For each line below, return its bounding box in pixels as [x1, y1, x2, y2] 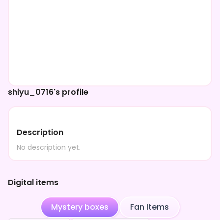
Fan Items [130, 201, 169, 213]
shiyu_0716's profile [8, 86, 88, 98]
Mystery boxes [51, 201, 109, 213]
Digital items [8, 177, 58, 188]
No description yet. [17, 142, 81, 152]
